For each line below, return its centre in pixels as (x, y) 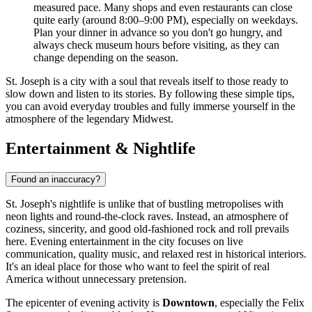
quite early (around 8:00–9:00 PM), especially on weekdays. (166, 20)
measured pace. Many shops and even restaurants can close (163, 8)
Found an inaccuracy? (56, 180)
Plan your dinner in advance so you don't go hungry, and (158, 33)
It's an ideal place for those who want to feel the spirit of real (138, 267)
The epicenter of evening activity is (84, 303)
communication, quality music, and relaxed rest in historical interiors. (156, 254)
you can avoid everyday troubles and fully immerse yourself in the (150, 107)
